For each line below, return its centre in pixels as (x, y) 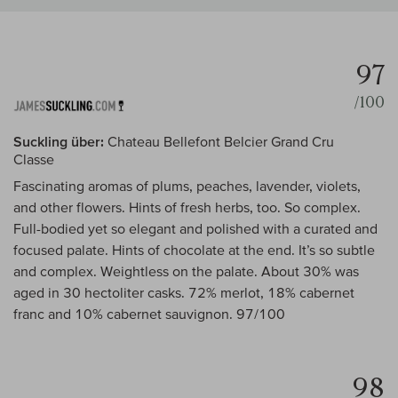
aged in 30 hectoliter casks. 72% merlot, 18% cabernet (184, 293)
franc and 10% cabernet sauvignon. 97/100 (149, 314)
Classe (34, 159)
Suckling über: (59, 142)
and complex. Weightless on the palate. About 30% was (186, 271)
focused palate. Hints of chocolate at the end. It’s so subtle (194, 250)
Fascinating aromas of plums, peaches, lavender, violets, (187, 186)
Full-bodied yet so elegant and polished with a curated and (195, 229)
